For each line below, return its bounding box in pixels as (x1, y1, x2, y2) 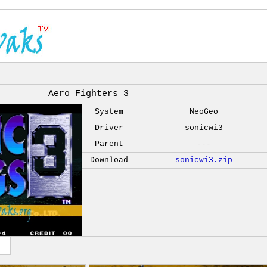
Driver (95, 123, 123, 132)
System (95, 107, 123, 116)
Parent (95, 139, 123, 148)
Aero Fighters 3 (48, 89, 129, 99)
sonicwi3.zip (175, 156, 232, 164)
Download (90, 156, 128, 164)
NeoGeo (190, 107, 218, 116)
